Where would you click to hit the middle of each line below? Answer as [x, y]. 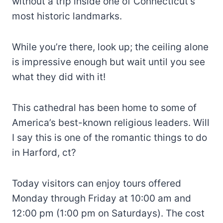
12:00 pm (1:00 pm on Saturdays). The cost [108, 213]
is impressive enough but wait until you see [109, 62]
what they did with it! [59, 77]
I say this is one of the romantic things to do [110, 137]
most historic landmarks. [67, 16]
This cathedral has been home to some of [104, 108]
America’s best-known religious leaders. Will [111, 122]
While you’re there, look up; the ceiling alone [110, 47]
